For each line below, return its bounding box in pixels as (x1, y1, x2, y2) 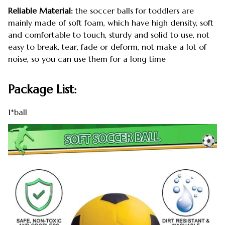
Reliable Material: (8, 5, 73, 16)
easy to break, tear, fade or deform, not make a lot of (8, 41, 206, 52)
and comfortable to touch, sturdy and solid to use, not (8, 29, 209, 40)
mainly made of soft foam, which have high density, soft (8, 17, 213, 28)
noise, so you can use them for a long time (8, 53, 166, 64)
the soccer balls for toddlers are (73, 5, 194, 16)
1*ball (8, 107, 27, 118)
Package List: (8, 82, 80, 97)
